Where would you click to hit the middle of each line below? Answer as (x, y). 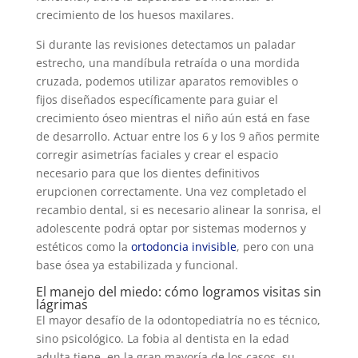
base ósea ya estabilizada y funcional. (137, 265)
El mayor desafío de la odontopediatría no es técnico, (178, 320)
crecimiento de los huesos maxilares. (135, 15)
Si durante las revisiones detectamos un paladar (165, 45)
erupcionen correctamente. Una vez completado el (171, 192)
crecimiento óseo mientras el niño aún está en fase (173, 118)
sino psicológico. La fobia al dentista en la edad (162, 339)
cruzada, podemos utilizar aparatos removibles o (167, 82)
